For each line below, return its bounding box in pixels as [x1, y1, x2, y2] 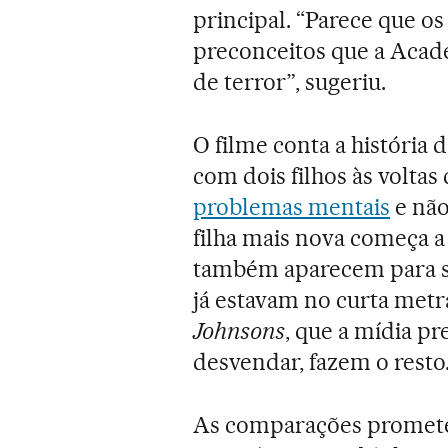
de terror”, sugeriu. [193, 68, 386, 97]
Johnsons [193, 317, 286, 346]
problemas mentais [193, 193, 391, 222]
